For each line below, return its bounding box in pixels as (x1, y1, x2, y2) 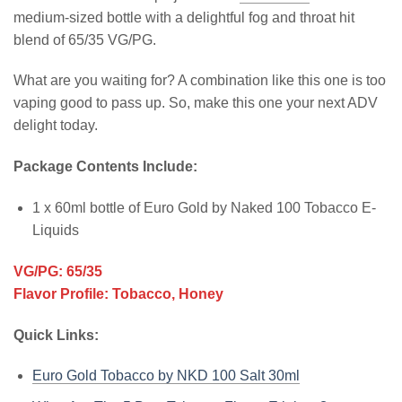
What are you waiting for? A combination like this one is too (13, 73, 386, 89)
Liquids (31, 222, 79, 238)
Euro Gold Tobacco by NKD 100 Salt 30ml (31, 368, 300, 384)
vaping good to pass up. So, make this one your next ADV (13, 95, 378, 111)
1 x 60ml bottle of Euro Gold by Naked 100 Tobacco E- (31, 199, 376, 215)
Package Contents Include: (13, 159, 201, 175)
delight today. (13, 118, 98, 134)
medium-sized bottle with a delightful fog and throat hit (13, 9, 354, 25)
